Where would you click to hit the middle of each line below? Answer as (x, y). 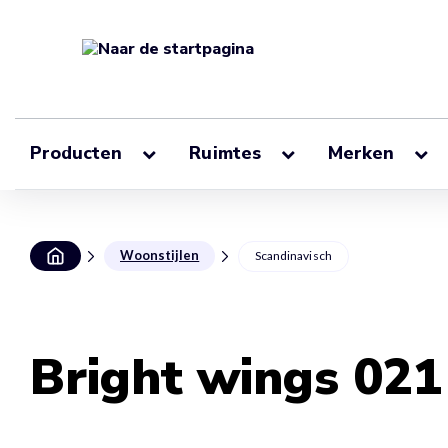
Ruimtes (227, 153)
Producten (79, 153)
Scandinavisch (293, 255)
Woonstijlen (160, 255)
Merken (363, 153)
